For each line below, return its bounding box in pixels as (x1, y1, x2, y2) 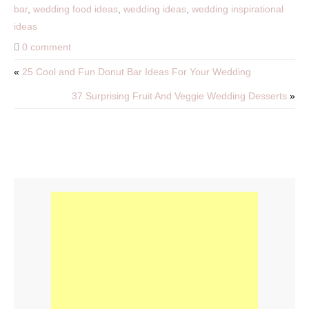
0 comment (22, 41, 71, 52)
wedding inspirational (192, 3, 283, 14)
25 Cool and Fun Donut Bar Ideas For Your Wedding (22, 66, 251, 77)
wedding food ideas (33, 3, 118, 14)
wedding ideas (123, 3, 186, 14)
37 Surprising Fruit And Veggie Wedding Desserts (72, 90, 287, 101)
